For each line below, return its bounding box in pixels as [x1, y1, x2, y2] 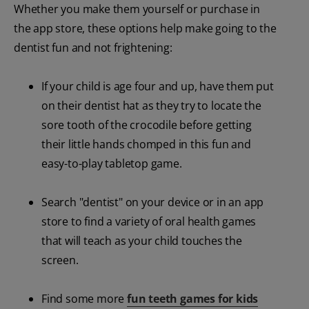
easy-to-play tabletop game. [41, 156, 182, 172]
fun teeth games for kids [127, 291, 259, 307]
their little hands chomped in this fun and [41, 137, 251, 152]
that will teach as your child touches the [41, 233, 242, 249]
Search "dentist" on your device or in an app [41, 195, 264, 210]
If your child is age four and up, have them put [41, 79, 274, 94]
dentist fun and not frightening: [14, 40, 172, 56]
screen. [41, 252, 79, 268]
